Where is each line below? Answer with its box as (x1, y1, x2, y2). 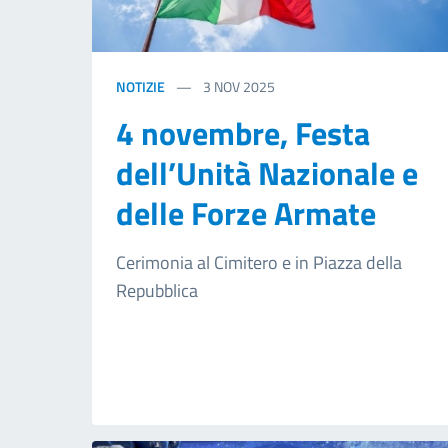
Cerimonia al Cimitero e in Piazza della (116, 248, 402, 276)
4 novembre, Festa (116, 108, 370, 157)
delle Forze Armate (116, 188, 376, 237)
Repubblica (116, 276, 202, 304)
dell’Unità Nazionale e (116, 148, 418, 197)
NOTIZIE (116, 75, 165, 97)
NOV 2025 (214, 75, 275, 97)
